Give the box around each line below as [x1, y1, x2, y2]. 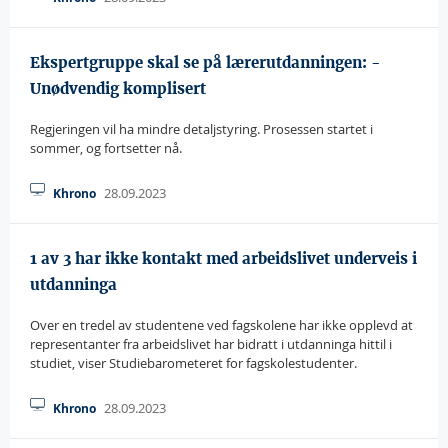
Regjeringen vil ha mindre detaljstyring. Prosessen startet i [30, 120, 373, 138]
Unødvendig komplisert [30, 79, 206, 98]
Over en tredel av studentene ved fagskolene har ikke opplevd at [30, 316, 413, 334]
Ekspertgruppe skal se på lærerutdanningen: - [30, 53, 381, 72]
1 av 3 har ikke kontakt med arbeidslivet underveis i [30, 249, 417, 268]
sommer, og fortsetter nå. [30, 139, 182, 157]
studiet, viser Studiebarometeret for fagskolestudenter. [30, 354, 357, 372]
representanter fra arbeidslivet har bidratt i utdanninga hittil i [30, 335, 392, 353]
